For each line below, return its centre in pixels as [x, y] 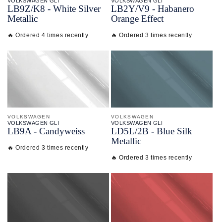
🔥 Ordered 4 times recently [48, 35]
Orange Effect [137, 18]
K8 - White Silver [67, 8]
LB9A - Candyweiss [46, 131]
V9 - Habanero [166, 8]
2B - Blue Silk [165, 131]
